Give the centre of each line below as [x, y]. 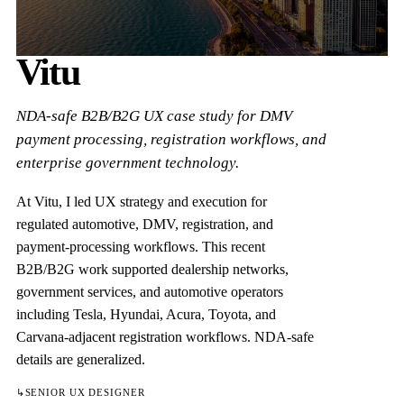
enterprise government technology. [127, 162]
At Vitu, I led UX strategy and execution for [141, 201]
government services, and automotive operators [149, 291]
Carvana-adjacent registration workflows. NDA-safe [165, 336]
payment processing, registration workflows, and [171, 139]
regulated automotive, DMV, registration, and [144, 224]
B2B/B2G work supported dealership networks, [152, 269]
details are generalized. [80, 359]
